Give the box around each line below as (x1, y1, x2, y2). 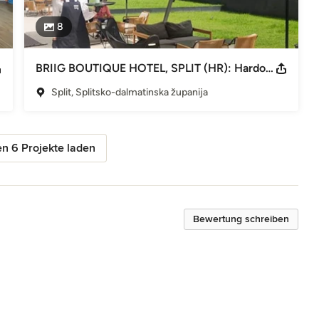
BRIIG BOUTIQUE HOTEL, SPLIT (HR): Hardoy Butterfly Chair (265, 61, 273, 75)
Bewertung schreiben (193, 212, 289, 225)
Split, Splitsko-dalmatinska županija (51, 85, 208, 98)
